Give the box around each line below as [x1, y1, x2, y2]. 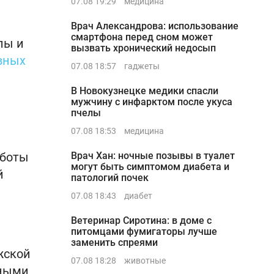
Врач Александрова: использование [71, 20, 239, 32]
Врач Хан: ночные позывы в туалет [71, 150, 235, 161]
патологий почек [71, 172, 149, 183]
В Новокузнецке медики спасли [71, 85, 218, 97]
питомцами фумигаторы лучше [71, 226, 217, 237]
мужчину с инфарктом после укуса [71, 96, 232, 108]
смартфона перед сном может [71, 31, 213, 43]
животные [124, 256, 166, 265]
